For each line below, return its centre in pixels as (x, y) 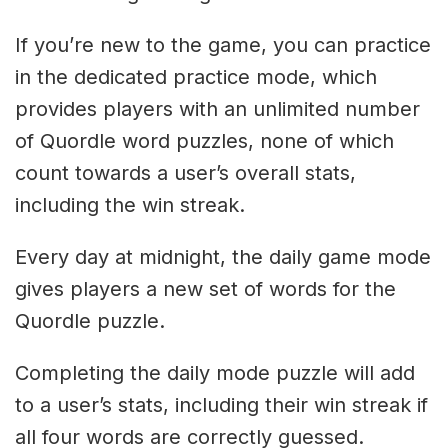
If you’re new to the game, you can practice (223, 44)
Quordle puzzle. (90, 320)
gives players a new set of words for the (205, 288)
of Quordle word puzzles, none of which (204, 140)
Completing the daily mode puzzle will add (215, 372)
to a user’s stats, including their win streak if (221, 404)
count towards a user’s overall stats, (185, 172)
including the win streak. (130, 204)
